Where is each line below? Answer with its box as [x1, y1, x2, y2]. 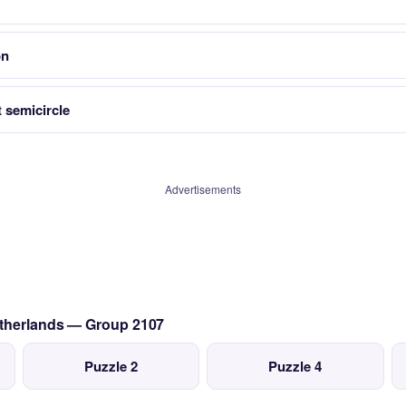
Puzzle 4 [268, 356, 323, 376]
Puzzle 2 [83, 356, 138, 376]
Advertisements [165, 181, 241, 197]
